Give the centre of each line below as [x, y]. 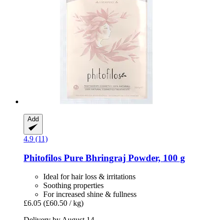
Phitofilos [42, 158]
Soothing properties [73, 186]
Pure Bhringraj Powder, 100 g [123, 158]
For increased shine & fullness [90, 194]
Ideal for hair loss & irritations [89, 177]
